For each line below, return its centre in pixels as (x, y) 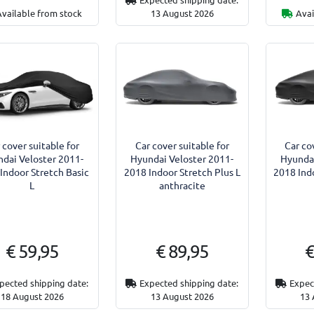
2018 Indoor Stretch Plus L (182, 171)
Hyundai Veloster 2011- (182, 158)
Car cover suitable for (182, 145)
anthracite (182, 185)
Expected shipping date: (189, 282)
